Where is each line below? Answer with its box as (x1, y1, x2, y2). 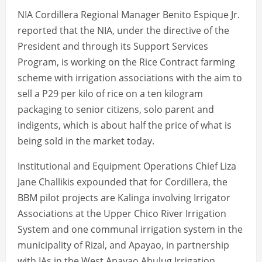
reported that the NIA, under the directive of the (18, 24, 229, 37)
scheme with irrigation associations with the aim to (18, 71, 242, 85)
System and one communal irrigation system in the (18, 223, 243, 236)
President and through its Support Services (18, 40, 208, 53)
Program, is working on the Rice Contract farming (18, 56, 235, 69)
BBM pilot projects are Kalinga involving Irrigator (18, 191, 230, 205)
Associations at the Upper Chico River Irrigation (18, 207, 226, 220)
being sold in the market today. (18, 135, 154, 148)
